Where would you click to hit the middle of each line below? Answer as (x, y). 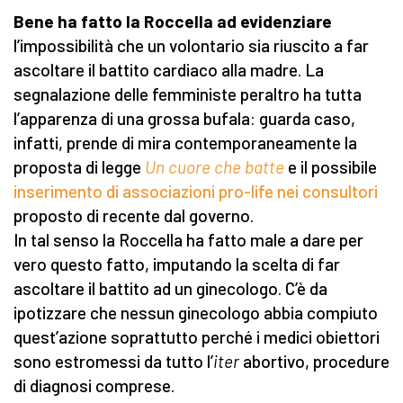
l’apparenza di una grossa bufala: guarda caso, (184, 119)
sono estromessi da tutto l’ (113, 362)
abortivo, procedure (316, 362)
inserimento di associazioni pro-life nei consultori (196, 192)
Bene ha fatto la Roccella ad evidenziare (173, 22)
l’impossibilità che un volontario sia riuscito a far (191, 46)
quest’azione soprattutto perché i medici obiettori (197, 337)
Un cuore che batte (215, 167)
